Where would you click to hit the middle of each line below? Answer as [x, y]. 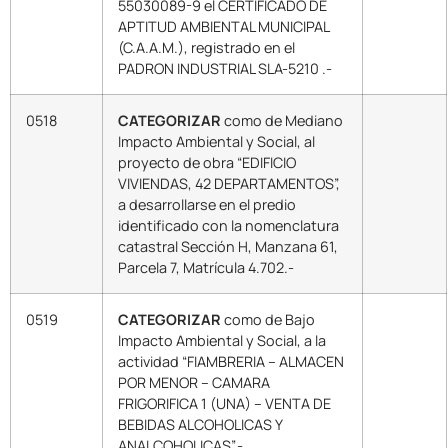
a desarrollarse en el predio [207, 204]
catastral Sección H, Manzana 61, [228, 246]
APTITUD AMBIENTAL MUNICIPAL [224, 26]
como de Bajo [268, 319]
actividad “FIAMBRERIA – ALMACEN [231, 361]
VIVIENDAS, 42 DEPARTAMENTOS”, [229, 183]
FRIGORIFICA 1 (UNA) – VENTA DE [224, 403]
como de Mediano [282, 120]
